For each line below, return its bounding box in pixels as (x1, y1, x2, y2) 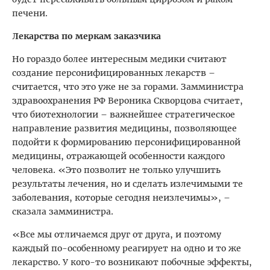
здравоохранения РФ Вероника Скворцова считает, (12, 95, 243, 106)
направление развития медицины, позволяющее (12, 122, 237, 134)
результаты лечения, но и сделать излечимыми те (12, 178, 243, 189)
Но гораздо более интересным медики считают (12, 53, 227, 64)
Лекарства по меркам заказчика (12, 30, 161, 42)
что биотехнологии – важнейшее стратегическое (12, 108, 235, 120)
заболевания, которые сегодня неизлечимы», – (12, 192, 230, 203)
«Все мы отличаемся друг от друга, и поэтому (12, 228, 221, 240)
